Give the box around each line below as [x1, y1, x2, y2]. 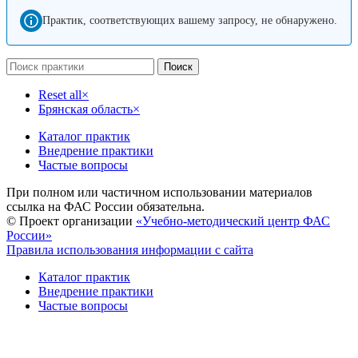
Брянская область [38, 101, 133, 116]
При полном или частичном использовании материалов [6, 185, 312, 199]
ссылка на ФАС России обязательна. [6, 199, 205, 213]
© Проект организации [6, 213, 136, 228]
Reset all [38, 87, 82, 101]
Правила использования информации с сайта [6, 242, 253, 257]
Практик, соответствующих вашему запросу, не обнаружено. [42, 14, 337, 27]
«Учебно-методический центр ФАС [136, 213, 330, 228]
